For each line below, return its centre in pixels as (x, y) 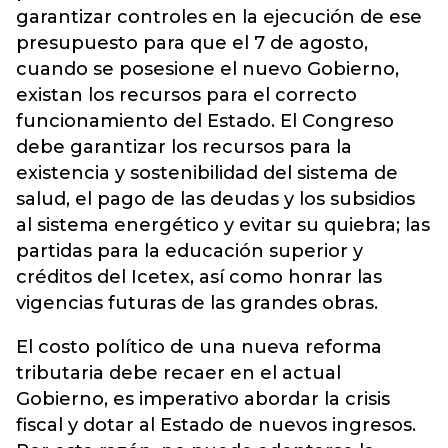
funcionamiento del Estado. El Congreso (205, 121)
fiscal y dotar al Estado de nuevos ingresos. (216, 425)
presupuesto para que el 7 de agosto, (192, 43)
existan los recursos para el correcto (186, 95)
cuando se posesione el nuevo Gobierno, (207, 69)
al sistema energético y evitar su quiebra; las (223, 225)
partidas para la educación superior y (189, 251)
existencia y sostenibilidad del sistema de (207, 173)
